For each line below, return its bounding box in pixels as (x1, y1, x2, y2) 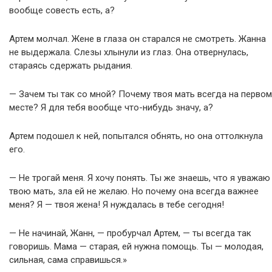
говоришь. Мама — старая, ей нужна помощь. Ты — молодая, (9, 240, 263, 252)
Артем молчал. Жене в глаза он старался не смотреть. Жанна (9, 33, 266, 44)
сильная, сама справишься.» (9, 254, 127, 265)
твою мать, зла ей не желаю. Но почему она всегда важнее (9, 185, 259, 197)
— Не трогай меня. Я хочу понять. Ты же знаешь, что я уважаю (9, 172, 270, 183)
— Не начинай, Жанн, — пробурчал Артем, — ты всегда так (9, 227, 251, 239)
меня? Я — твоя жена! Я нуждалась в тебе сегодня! (9, 199, 224, 210)
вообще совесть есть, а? (9, 4, 115, 16)
